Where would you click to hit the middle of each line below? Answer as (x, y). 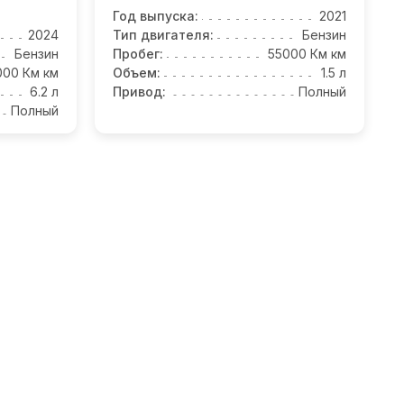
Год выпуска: (156, 16)
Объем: (137, 73)
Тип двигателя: (163, 35)
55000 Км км (307, 54)
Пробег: (138, 54)
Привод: (139, 92)
